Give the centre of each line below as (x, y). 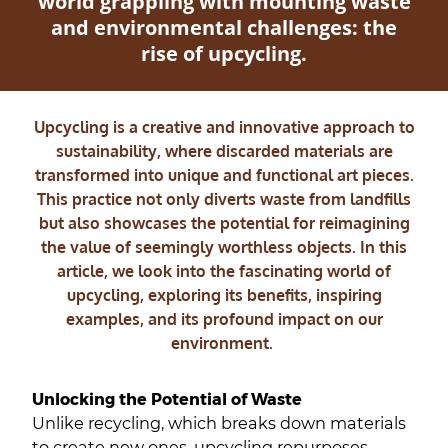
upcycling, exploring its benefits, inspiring (224, 294)
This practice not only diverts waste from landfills (224, 198)
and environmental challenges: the (224, 27)
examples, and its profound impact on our (224, 318)
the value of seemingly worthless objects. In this (224, 246)
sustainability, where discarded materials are (224, 150)
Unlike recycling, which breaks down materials (219, 422)
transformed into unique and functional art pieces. (224, 174)
